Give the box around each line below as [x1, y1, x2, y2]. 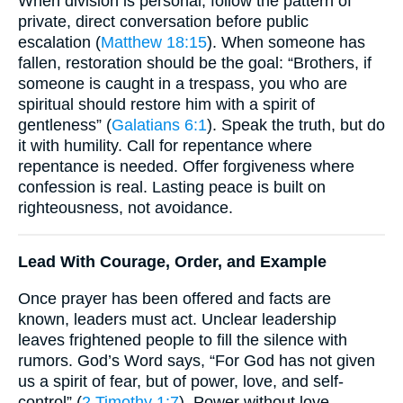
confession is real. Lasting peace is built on [18, 177, 326, 196]
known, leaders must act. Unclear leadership [18, 309, 336, 328]
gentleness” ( [18, 115, 112, 134]
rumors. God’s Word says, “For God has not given [18, 351, 375, 370]
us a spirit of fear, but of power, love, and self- [18, 372, 344, 390]
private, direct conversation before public [18, 12, 309, 31]
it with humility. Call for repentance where [18, 136, 312, 155]
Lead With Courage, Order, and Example [18, 252, 327, 271]
